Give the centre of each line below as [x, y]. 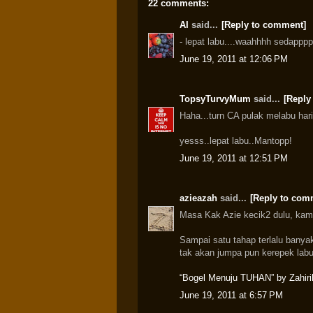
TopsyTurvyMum [215, 99]
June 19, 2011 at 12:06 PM [234, 59]
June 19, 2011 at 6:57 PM [231, 295]
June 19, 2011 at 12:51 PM [234, 158]
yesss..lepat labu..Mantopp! [236, 141]
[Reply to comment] [264, 24]
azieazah [198, 198]
